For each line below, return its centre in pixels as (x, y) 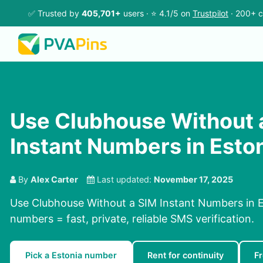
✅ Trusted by (55, 13)
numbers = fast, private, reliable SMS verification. (132, 219)
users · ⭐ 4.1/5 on (157, 13)
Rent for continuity (186, 255)
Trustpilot (210, 13)
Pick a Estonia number (71, 255)
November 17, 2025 (193, 180)
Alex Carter (54, 180)
